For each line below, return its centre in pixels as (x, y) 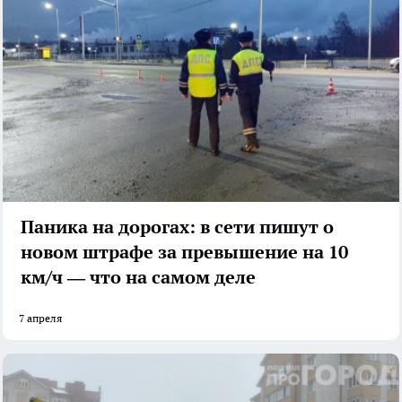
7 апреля (40, 318)
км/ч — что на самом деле (138, 277)
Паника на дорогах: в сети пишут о (177, 227)
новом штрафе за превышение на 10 (184, 252)
